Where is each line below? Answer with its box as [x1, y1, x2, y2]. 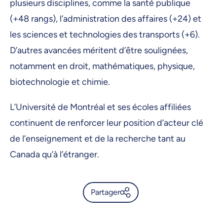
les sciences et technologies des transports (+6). [10, 29, 200, 40]
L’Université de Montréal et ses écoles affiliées [10, 101, 191, 112]
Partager [90, 187, 120, 197]
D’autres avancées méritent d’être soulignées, [10, 44, 188, 56]
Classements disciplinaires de [89, 209, 196, 219]
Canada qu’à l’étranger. [10, 148, 99, 160]
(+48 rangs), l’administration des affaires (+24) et [10, 13, 201, 24]
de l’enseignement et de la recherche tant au [10, 133, 185, 144]
